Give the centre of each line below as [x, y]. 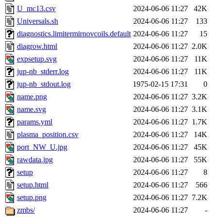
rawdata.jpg [35, 160]
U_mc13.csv [36, 9]
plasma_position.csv [48, 135]
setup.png [32, 198]
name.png [32, 97]
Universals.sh [38, 21]
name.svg [31, 109]
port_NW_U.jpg [42, 147]
